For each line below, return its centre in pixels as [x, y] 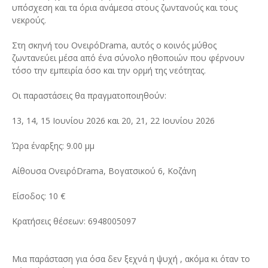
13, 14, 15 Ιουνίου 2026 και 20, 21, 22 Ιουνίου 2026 [113, 120]
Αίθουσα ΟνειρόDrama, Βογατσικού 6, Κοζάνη [104, 170]
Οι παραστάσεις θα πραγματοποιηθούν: [89, 95]
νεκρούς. [29, 20]
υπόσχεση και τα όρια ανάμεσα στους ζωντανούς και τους [125, 7]
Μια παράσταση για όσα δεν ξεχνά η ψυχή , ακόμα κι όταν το [131, 258]
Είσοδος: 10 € [39, 196]
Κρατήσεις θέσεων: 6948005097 [74, 221]
